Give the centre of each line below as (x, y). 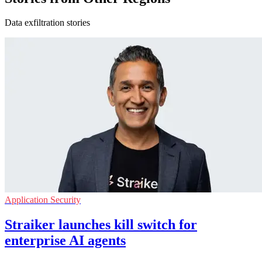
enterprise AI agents (65, 241)
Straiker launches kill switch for (101, 225)
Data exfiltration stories (47, 23)
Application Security (43, 200)
